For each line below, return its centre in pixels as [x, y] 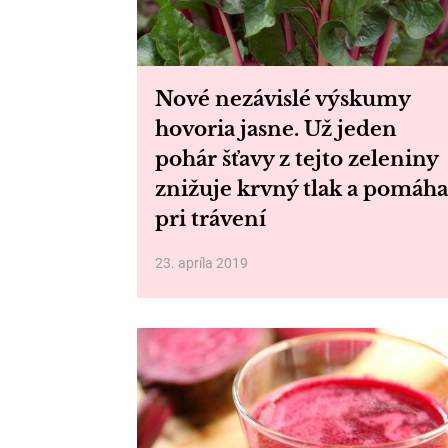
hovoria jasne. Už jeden [276, 129]
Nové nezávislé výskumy [282, 99]
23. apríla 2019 [201, 263]
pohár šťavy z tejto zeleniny [296, 159]
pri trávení [210, 219]
